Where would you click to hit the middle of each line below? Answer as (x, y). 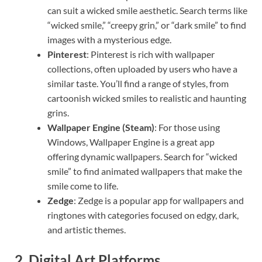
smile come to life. (83, 185)
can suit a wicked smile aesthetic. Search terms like (147, 10)
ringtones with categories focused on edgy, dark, (143, 215)
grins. (58, 112)
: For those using (187, 127)
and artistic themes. (87, 229)
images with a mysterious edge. (109, 39)
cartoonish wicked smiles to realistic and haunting (147, 98)
